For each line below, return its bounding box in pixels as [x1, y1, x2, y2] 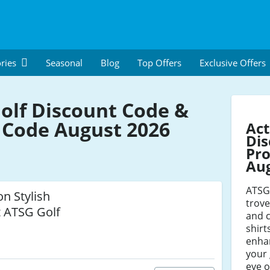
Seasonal [46, 57, 83, 69]
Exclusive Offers [199, 57, 266, 69]
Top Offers [137, 57, 181, 69]
